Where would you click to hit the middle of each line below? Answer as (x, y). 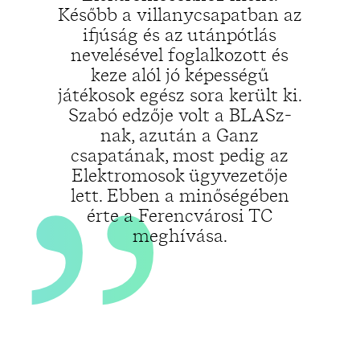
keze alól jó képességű (180, 75)
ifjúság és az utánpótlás (180, 35)
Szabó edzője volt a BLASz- (180, 115)
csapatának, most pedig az (180, 155)
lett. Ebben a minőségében (180, 195)
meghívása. (180, 235)
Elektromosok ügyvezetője (180, 175)
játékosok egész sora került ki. (180, 95)
